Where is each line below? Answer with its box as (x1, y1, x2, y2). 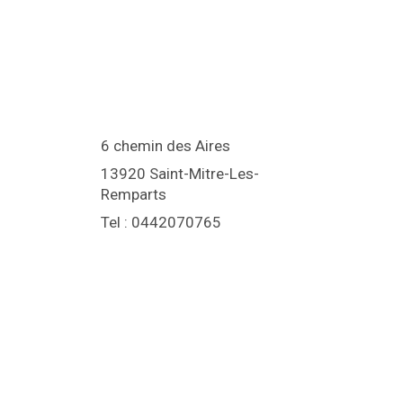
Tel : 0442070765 (101, 213, 221, 231)
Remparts (101, 185, 166, 203)
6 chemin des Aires (101, 137, 230, 155)
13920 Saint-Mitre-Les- (101, 165, 259, 183)
